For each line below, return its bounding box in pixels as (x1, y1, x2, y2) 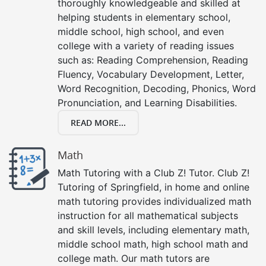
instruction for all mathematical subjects (58, 209, 238, 221)
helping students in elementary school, (58, 11, 230, 23)
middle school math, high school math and (58, 237, 248, 250)
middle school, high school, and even (58, 25, 224, 37)
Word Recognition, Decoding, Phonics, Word (58, 82, 256, 94)
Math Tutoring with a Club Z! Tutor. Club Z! (58, 166, 249, 179)
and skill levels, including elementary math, (58, 223, 249, 236)
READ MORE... (71, 116, 126, 128)
